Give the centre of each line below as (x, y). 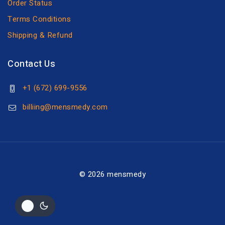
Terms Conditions (39, 19)
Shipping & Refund (40, 35)
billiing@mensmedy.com (65, 107)
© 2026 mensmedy (113, 174)
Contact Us (31, 64)
